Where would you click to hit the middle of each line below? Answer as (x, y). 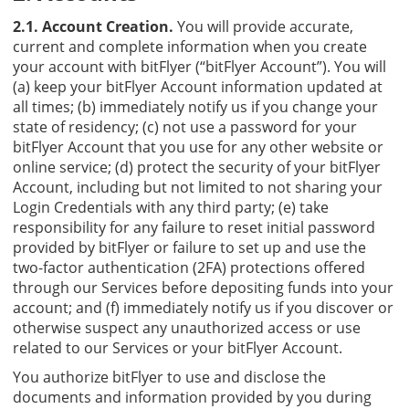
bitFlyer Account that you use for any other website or (198, 147)
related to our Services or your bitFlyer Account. (178, 347)
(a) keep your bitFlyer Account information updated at (198, 86)
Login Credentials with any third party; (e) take (171, 207)
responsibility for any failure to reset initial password (194, 227)
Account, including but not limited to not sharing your (198, 187)
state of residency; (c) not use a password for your (185, 126)
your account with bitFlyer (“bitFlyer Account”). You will (199, 66)
